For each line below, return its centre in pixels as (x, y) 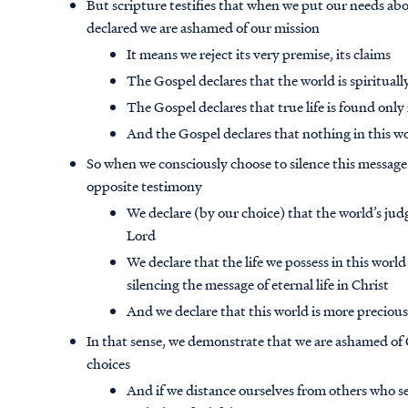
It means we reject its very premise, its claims (259, 54)
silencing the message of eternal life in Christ (258, 285)
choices (109, 364)
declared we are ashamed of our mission (204, 28)
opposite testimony (145, 186)
